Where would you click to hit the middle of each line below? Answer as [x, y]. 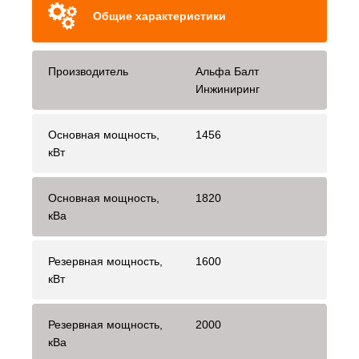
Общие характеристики [159, 16]
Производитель [88, 72]
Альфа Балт [227, 72]
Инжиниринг [228, 89]
